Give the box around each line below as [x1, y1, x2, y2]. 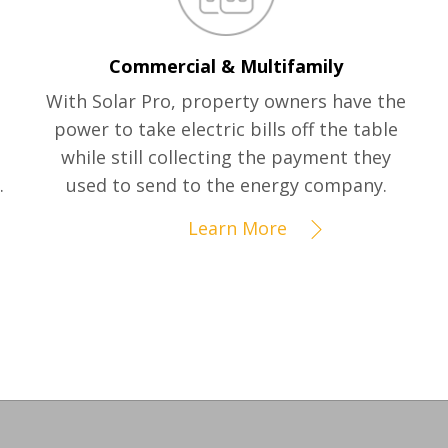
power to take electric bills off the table [54, 117, 398, 142]
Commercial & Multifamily [109, 54, 343, 79]
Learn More [188, 216, 288, 241]
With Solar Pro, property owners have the [46, 89, 406, 114]
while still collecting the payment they [61, 145, 391, 170]
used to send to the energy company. [65, 173, 387, 198]
